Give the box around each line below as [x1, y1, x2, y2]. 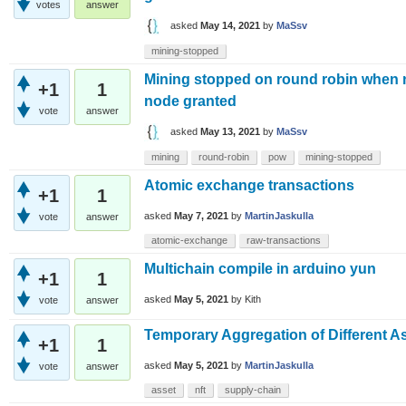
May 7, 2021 [174, 209, 228, 221]
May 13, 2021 [200, 125, 260, 137]
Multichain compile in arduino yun [144, 260, 376, 276]
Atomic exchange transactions [144, 177, 354, 193]
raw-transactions [246, 234, 321, 246]
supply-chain [225, 383, 281, 395]
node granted [144, 92, 237, 109]
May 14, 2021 [200, 19, 260, 31]
